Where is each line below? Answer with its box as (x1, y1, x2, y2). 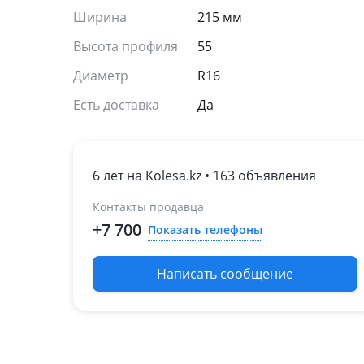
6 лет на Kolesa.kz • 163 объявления (93, 167, 316, 184)
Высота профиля (73, 37, 178, 55)
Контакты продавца (93, 199, 204, 214)
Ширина (73, 8, 127, 26)
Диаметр (73, 67, 128, 84)
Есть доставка (73, 96, 159, 114)
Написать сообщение (157, 265, 293, 283)
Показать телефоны (148, 221, 262, 237)
